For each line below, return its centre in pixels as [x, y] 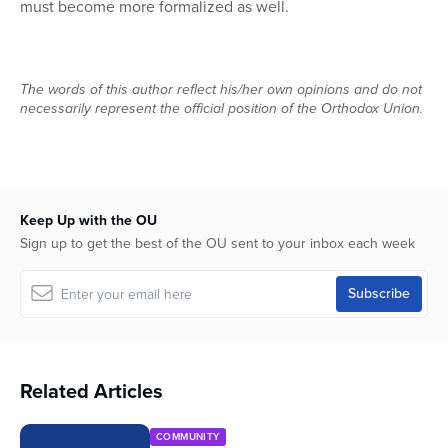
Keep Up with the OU [88, 221]
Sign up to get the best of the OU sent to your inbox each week [217, 244]
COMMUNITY [188, 437]
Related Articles [91, 391]
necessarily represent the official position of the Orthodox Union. [221, 109]
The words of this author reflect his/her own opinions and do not [221, 90]
